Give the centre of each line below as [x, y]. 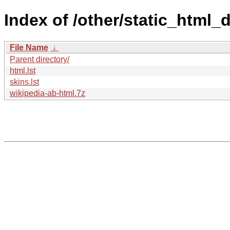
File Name [29, 47]
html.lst [23, 70]
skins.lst [24, 82]
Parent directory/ [40, 59]
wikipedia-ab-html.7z [47, 93]
